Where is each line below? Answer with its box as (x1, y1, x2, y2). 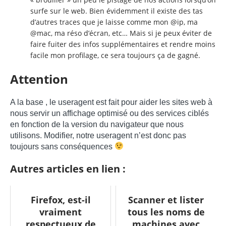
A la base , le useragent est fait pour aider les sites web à (10, 97, 212, 106)
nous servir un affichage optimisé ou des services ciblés (10, 108, 209, 118)
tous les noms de (127, 205, 205, 218)
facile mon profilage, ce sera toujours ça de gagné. (30, 50, 200, 60)
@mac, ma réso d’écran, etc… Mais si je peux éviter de (30, 28, 212, 38)
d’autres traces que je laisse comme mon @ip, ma (30, 17, 198, 27)
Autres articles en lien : (10, 161, 126, 176)
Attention (10, 70, 68, 87)
